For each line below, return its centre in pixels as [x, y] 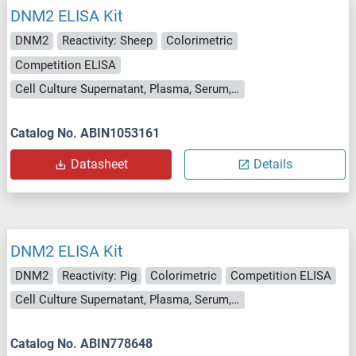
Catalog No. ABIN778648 [81, 343]
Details [273, 164]
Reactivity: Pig [99, 275]
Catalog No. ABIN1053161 [85, 133]
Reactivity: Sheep [107, 41]
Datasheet [99, 164]
